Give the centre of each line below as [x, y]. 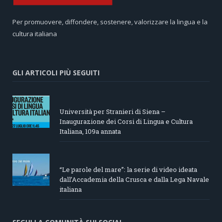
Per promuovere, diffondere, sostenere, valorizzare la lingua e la [110, 22]
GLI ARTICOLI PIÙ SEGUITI [56, 72]
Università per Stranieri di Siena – [112, 111]
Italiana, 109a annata [90, 131]
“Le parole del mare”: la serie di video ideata [128, 169]
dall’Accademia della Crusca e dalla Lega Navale [134, 179]
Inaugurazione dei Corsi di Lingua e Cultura [126, 121]
